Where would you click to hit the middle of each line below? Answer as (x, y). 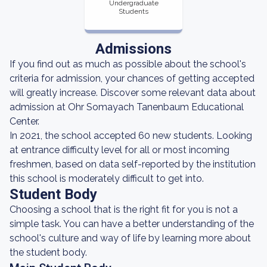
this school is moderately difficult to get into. (107, 178)
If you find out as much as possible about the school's (128, 64)
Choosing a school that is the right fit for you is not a (124, 209)
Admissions (133, 49)
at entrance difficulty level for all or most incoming (119, 150)
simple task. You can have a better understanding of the (132, 224)
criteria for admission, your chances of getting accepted (132, 78)
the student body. (48, 252)
